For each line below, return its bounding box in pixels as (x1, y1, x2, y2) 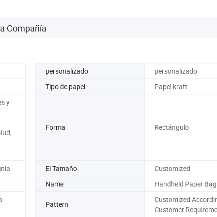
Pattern (46, 200, 68, 209)
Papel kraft (154, 81, 187, 91)
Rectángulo (154, 123, 189, 132)
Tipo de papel (46, 81, 85, 91)
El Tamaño (46, 163, 77, 173)
